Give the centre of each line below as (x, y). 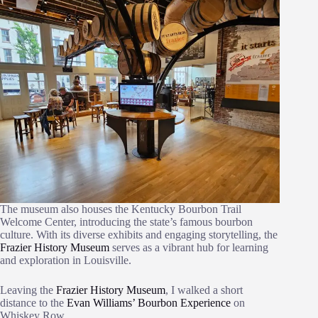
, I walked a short (204, 290)
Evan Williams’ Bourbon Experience (149, 303)
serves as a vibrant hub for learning (189, 248)
